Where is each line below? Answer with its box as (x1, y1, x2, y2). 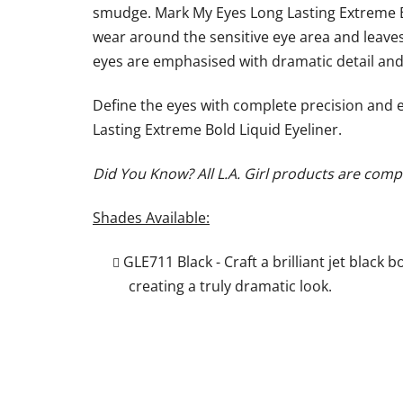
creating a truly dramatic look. (129, 275, 332, 296)
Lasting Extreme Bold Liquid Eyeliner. (93, 119, 342, 139)
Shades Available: (93, 207, 210, 228)
